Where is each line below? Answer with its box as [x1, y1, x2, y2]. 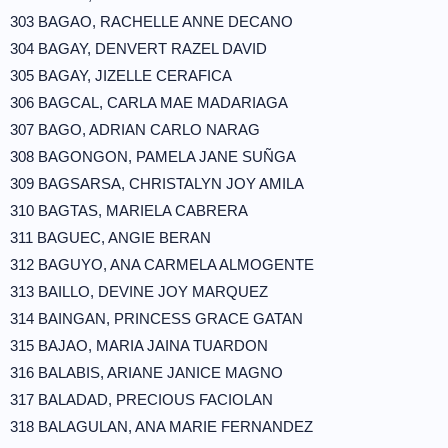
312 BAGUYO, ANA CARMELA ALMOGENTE [10, 256, 314, 273]
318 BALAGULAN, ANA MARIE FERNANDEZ [10, 418, 313, 435]
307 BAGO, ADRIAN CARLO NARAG [10, 121, 260, 138]
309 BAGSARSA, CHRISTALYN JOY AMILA [10, 175, 304, 192]
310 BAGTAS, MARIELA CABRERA [10, 202, 248, 219]
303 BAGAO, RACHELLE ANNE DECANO [10, 13, 293, 30]
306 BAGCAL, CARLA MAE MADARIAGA [10, 94, 288, 111]
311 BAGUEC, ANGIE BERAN [10, 229, 211, 246]
